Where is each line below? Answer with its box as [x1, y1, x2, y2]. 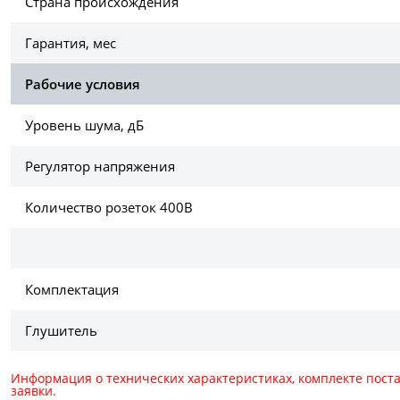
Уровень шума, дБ [25, 116, 144, 135]
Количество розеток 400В [25, 198, 193, 217]
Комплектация [25, 280, 119, 299]
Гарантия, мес [25, 34, 116, 53]
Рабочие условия [25, 75, 140, 94]
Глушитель [25, 321, 97, 340]
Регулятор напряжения [25, 157, 175, 176]
